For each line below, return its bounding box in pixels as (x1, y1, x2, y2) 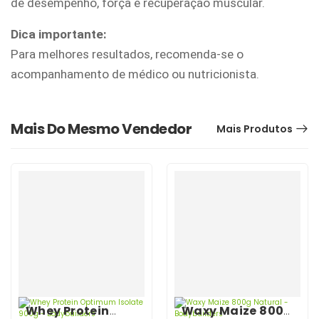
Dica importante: (11, 26, 107, 41)
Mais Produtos (216, 121, 293, 136)
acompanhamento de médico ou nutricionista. (11, 66, 259, 81)
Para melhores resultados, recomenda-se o (11, 46, 244, 61)
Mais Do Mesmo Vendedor (11, 118, 192, 139)
